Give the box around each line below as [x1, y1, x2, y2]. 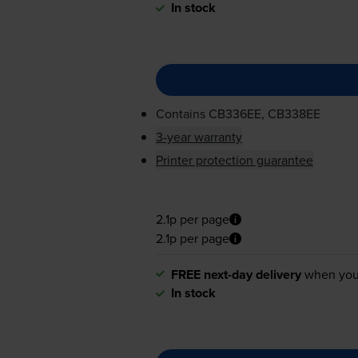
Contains [155, 105, 209, 123]
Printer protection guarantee [155, 151, 313, 169]
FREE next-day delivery [170, 265, 301, 284]
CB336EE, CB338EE [208, 105, 320, 123]
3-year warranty [155, 128, 242, 146]
